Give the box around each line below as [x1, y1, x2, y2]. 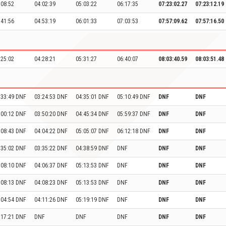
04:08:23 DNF [34, 179, 68, 186]
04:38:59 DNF [76, 145, 109, 152]
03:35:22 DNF [34, 145, 68, 152]
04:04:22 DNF [34, 128, 68, 135]
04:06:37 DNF [34, 162, 68, 169]
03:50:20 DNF [34, 110, 68, 118]
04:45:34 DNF [76, 110, 109, 118]
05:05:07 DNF [76, 128, 109, 135]
